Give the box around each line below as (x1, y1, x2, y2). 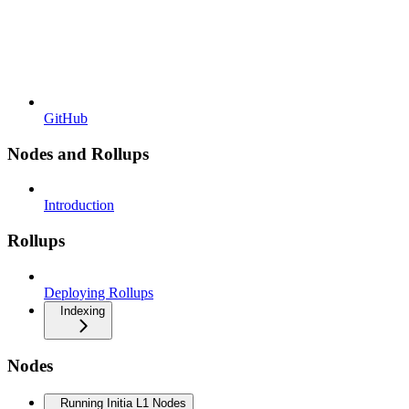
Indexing (60, 303, 105, 318)
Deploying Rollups (44, 284, 153, 300)
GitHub (44, 110, 88, 126)
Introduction (44, 197, 114, 214)
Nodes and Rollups (7, 143, 149, 163)
